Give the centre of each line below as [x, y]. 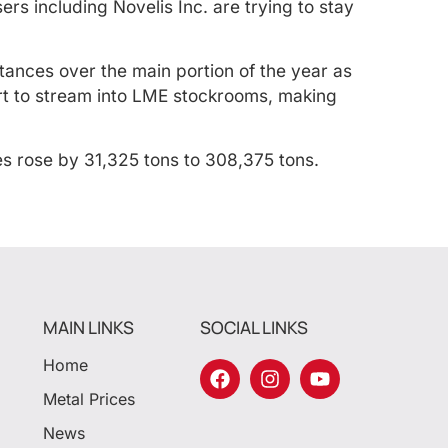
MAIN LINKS [88, 327]
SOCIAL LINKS [254, 327]
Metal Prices [88, 398]
